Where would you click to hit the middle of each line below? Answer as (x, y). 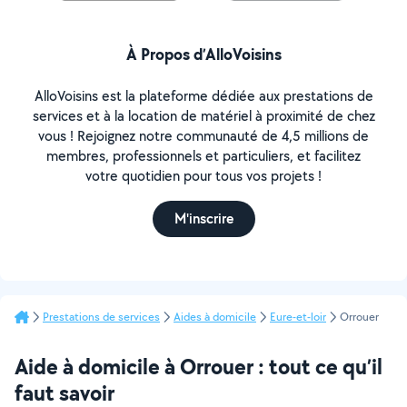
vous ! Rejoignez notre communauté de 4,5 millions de (203, 136)
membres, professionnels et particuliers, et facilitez (203, 156)
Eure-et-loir (298, 317)
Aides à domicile (215, 317)
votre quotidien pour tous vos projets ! (203, 176)
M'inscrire (203, 218)
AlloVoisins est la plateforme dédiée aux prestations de (203, 96)
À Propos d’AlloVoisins (203, 54)
